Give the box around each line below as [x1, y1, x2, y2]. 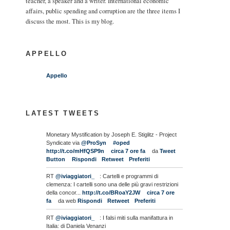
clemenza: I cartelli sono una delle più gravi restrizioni [46, 181, 179, 188]
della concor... [46, 189, 83, 196]
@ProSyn [81, 140, 107, 146]
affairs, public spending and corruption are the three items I [26, 6, 181, 15]
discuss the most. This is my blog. [26, 16, 114, 26]
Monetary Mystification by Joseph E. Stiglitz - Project [46, 131, 177, 138]
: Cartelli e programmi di [100, 173, 159, 180]
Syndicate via [46, 140, 82, 146]
